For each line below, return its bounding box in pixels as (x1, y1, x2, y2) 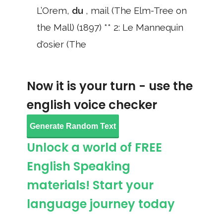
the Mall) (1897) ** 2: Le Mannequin (37, 22, 183, 33)
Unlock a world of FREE (27, 139, 162, 156)
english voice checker (27, 97, 157, 113)
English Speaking (27, 158, 130, 174)
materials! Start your (27, 177, 154, 193)
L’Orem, (37, 5, 72, 16)
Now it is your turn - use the (27, 78, 193, 94)
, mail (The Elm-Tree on (86, 5, 187, 16)
